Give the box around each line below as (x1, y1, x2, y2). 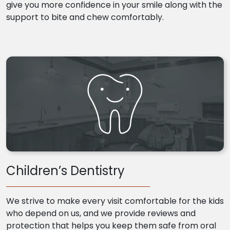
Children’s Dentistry (6, 162, 125, 180)
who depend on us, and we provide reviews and (6, 207, 196, 220)
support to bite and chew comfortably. (6, 11, 164, 24)
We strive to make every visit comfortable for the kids (6, 195, 224, 207)
